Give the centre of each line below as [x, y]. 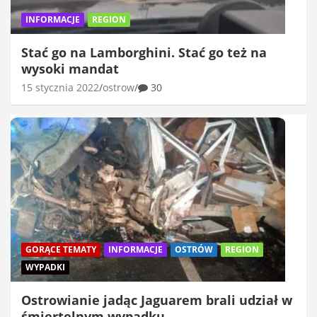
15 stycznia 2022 [60, 87]
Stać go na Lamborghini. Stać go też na [144, 52]
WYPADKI [45, 267]
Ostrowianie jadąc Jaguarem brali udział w [157, 300]
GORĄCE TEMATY [61, 250]
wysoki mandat [70, 68]
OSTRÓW [194, 250]
